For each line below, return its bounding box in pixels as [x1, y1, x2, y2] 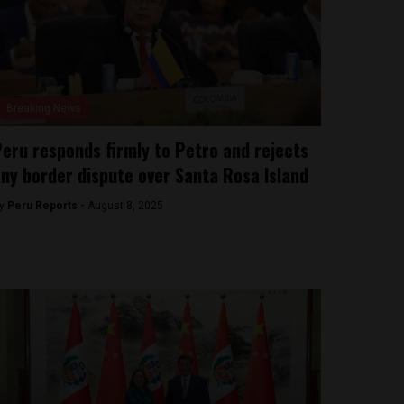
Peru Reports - [6, 199, 87, 212]
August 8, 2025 [87, 199, 163, 212]
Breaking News [5, 102, 81, 115]
